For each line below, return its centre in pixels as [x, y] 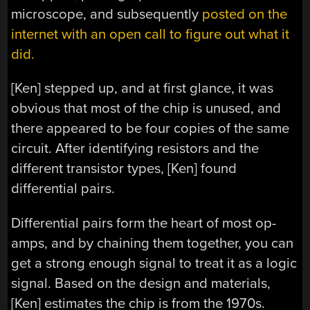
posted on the [245, 14]
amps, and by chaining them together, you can [153, 243]
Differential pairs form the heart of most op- [144, 223]
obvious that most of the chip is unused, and [146, 109]
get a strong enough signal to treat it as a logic [154, 263]
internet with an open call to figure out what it [151, 34]
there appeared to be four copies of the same [151, 129]
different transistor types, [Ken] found [124, 169]
